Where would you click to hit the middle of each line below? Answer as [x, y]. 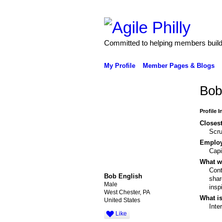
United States [122, 200]
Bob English [123, 176]
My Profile [119, 65]
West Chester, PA [127, 192]
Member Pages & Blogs [178, 65]
